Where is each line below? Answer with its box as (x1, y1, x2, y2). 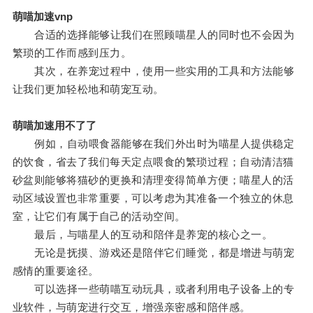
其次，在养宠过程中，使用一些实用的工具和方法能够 (12, 65, 295, 78)
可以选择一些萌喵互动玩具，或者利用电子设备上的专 (12, 283, 295, 296)
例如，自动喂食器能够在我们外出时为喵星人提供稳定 (12, 138, 295, 150)
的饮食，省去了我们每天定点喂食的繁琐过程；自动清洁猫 (12, 156, 294, 168)
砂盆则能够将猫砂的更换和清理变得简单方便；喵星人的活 (12, 174, 294, 187)
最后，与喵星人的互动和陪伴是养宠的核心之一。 (12, 228, 273, 241)
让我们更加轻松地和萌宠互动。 (12, 83, 164, 96)
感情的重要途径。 (12, 265, 99, 277)
